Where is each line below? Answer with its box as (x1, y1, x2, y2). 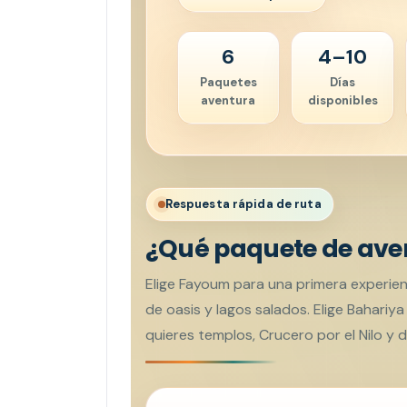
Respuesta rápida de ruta (164, 195, 322, 212)
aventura (201, 92, 256, 108)
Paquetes (199, 74, 257, 90)
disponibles (307, 92, 378, 108)
